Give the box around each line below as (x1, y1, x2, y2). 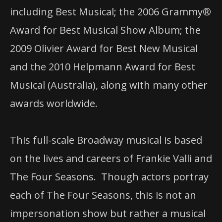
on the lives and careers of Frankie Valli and (10, 152, 212, 166)
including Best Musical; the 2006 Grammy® (10, 4, 211, 18)
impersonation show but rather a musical (10, 207, 206, 221)
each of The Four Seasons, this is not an (10, 188, 196, 202)
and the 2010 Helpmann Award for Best (10, 59, 195, 73)
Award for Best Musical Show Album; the (10, 23, 201, 37)
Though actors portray (101, 170, 209, 184)
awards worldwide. (10, 96, 98, 110)
